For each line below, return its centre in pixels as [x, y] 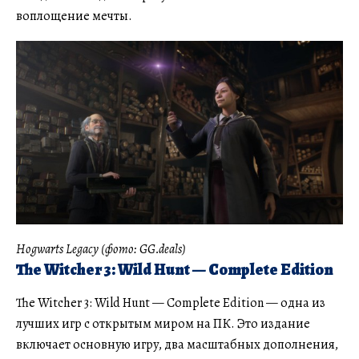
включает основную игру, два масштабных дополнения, [177, 345]
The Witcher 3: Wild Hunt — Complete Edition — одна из [171, 303]
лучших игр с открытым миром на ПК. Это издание [163, 324]
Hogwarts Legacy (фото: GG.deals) [101, 250]
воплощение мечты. [74, 16]
